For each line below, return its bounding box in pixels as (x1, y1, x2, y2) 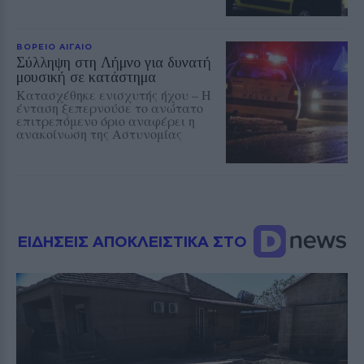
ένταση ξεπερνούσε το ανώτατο (16, 99, 203, 117)
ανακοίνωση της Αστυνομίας (16, 125, 182, 143)
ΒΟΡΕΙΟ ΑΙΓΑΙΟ (16, 41, 93, 52)
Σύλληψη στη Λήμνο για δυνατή (16, 54, 211, 71)
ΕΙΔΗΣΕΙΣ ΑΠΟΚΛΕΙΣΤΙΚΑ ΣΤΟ (18, 232, 251, 251)
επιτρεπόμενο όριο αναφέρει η (16, 112, 195, 130)
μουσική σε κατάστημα (16, 69, 156, 86)
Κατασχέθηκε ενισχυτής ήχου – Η (16, 86, 211, 104)
